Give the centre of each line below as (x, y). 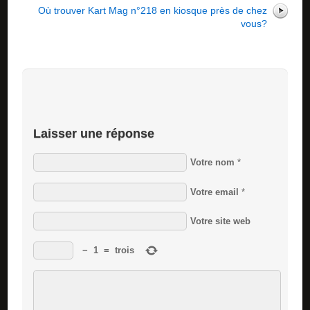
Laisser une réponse (93, 134)
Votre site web (220, 221)
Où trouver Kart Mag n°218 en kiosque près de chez (152, 10)
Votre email (214, 192)
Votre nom (212, 163)
